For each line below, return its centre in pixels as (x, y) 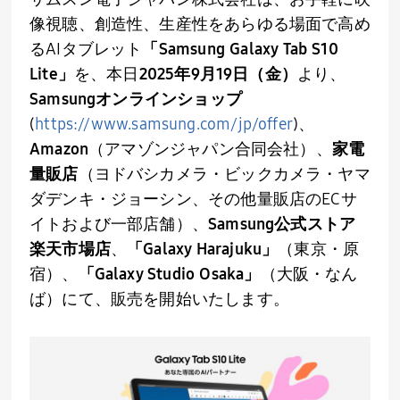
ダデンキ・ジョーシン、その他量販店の (176, 199)
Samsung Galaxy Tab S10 (248, 49)
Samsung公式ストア (282, 224)
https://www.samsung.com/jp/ (147, 124)
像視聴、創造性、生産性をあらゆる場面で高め (200, 24)
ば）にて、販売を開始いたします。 (159, 299)
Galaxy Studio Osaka (169, 274)
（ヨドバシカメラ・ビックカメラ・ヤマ (224, 174)
